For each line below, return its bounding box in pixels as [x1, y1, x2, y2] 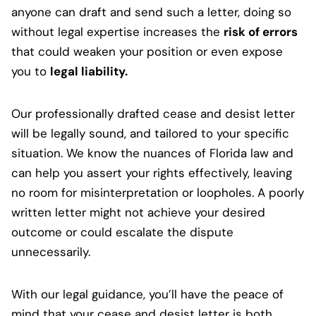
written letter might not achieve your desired [11, 204, 265, 220]
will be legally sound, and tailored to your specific [11, 125, 289, 141]
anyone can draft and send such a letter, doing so [11, 4, 291, 20]
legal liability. [50, 63, 128, 79]
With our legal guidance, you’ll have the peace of [11, 286, 284, 302]
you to [11, 63, 50, 79]
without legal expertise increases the [11, 23, 224, 39]
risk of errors [224, 23, 298, 39]
